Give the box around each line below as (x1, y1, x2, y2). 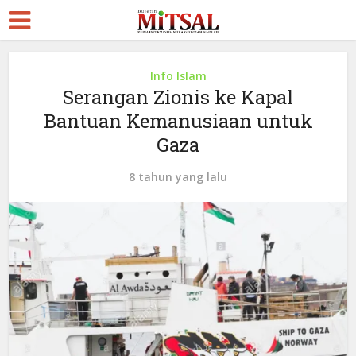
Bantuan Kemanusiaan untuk (43, 108, 313, 133)
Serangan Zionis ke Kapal (63, 84, 293, 110)
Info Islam (149, 68, 207, 83)
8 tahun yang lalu (129, 169, 227, 184)
